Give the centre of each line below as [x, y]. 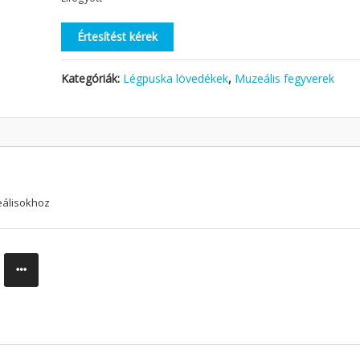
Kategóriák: [92, 78]
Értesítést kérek [118, 36]
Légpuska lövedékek [176, 78]
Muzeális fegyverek [285, 78]
